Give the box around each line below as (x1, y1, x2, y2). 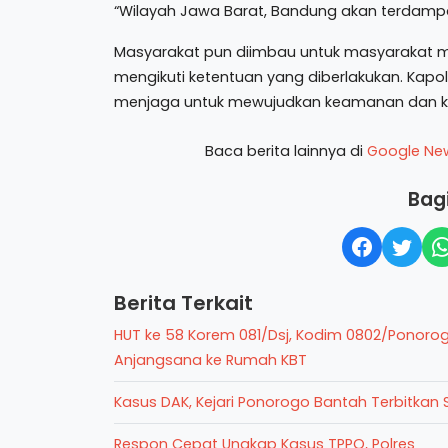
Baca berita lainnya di (204, 141, 367, 161)
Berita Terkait (114, 289, 253, 317)
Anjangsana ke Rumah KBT (114, 350, 307, 370)
